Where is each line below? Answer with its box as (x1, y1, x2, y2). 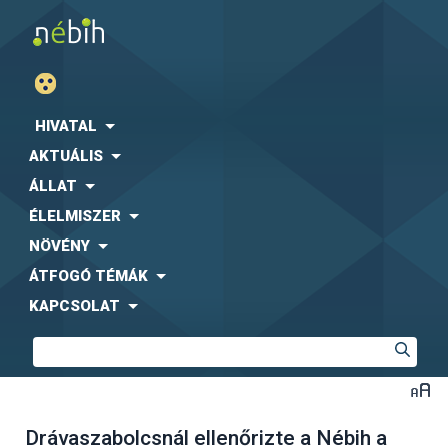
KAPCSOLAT (29, 297, 120, 315)
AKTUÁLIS (29, 147, 103, 165)
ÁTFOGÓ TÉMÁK (29, 267, 148, 285)
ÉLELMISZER (29, 207, 121, 225)
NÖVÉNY (29, 237, 90, 255)
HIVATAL (35, 117, 97, 135)
